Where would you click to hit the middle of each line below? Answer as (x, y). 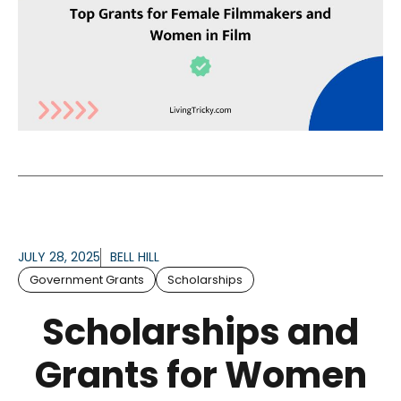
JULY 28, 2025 (59, 256)
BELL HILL (135, 256)
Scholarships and (200, 332)
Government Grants (87, 279)
